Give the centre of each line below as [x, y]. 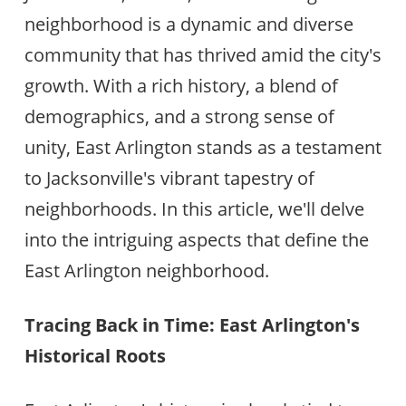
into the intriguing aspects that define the [196, 239]
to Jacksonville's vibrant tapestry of [169, 178]
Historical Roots [95, 355]
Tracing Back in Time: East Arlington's [192, 324]
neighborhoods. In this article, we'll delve [194, 208]
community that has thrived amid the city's [203, 54]
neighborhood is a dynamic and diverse [188, 24]
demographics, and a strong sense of [179, 116]
